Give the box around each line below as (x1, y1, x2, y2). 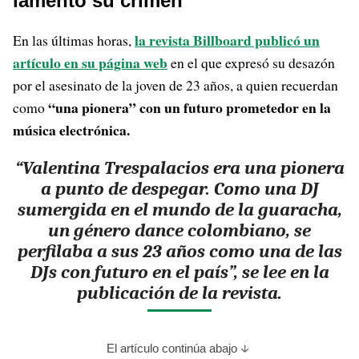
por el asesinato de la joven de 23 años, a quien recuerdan (13, 75, 338, 95)
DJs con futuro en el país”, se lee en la (30, 260, 329, 283)
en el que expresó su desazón (167, 52, 335, 72)
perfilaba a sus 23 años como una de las (17, 240, 342, 262)
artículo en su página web (13, 51, 167, 73)
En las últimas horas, (13, 30, 135, 50)
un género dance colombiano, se (48, 219, 311, 241)
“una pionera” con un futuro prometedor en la (48, 96, 331, 118)
